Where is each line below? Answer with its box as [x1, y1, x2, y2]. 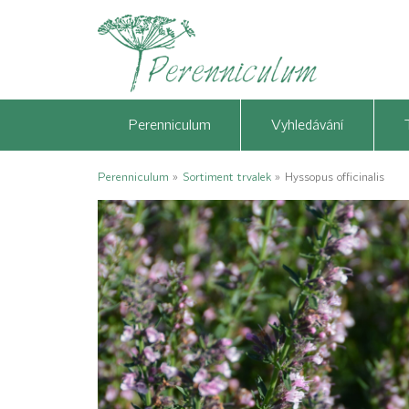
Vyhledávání [271, 117, 344, 133]
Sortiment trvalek [183, 170, 271, 184]
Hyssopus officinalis [285, 170, 384, 184]
